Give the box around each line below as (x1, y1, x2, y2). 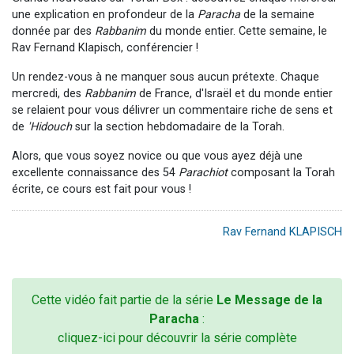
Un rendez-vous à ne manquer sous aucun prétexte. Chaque (12, 70, 319, 84)
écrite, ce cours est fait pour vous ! (12, 182, 191, 196)
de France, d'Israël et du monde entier (136, 86, 333, 100)
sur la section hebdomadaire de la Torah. (72, 119, 284, 134)
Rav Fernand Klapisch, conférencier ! (12, 40, 198, 55)
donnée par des (12, 24, 95, 38)
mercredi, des (12, 86, 85, 100)
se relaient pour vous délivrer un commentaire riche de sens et (12, 103, 333, 117)
